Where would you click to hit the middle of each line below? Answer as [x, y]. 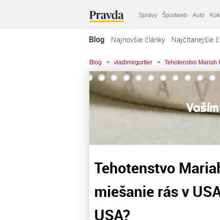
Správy [148, 15]
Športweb [175, 15]
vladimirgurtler [133, 62]
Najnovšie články [138, 39]
